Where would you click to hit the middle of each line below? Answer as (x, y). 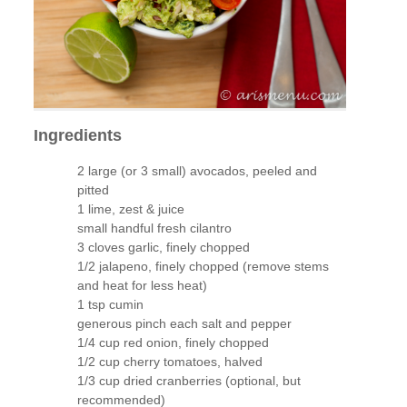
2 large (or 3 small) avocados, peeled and (197, 170)
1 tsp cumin (110, 304)
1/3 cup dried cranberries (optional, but (189, 380)
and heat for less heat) (142, 285)
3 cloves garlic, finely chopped (163, 247)
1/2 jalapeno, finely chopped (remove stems (203, 266)
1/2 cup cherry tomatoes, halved (169, 361)
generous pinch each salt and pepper (184, 323)
